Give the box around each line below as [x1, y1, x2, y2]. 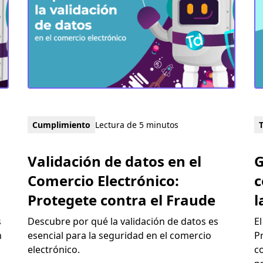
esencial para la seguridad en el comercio [27, 228, 211, 242]
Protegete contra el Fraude [27, 190, 215, 210]
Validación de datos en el [27, 151, 201, 171]
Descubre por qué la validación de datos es [27, 214, 218, 228]
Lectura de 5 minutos [95, 119, 178, 130]
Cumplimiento [32, 119, 90, 130]
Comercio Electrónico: [27, 170, 179, 190]
